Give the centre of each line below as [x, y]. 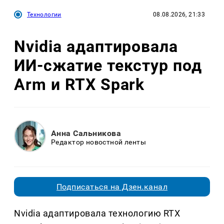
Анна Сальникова [86, 133]
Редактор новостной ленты [99, 142]
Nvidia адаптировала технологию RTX [97, 213]
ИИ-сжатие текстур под [108, 65]
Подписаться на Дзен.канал [112, 187]
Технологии [44, 15]
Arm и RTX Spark [79, 84]
